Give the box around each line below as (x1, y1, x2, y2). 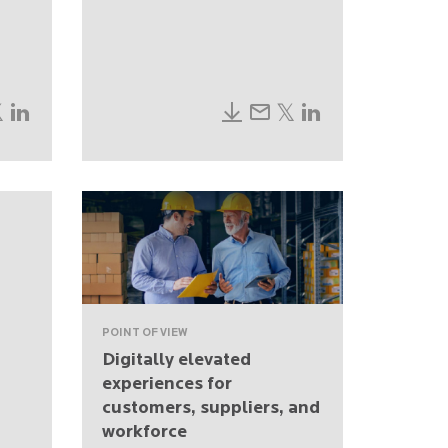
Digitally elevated (102, 351, 251, 371)
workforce (102, 423, 187, 443)
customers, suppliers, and (102, 399, 320, 419)
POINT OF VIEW (102, 328, 188, 340)
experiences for (102, 375, 232, 395)
